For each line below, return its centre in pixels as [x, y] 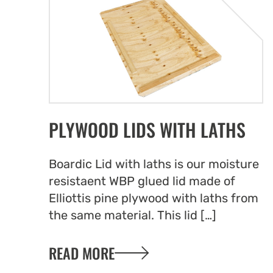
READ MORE [82, 253]
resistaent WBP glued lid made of [142, 181]
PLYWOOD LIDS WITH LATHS [147, 129]
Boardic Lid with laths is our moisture [154, 164]
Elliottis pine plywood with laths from [154, 198]
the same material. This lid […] [133, 215]
